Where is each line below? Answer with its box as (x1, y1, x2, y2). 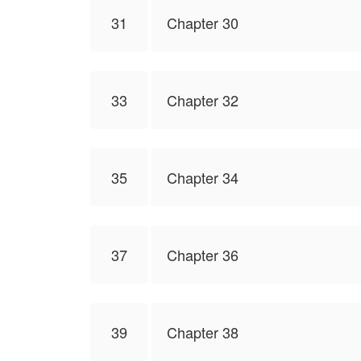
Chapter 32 (167, 89, 239, 110)
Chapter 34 (167, 167, 239, 188)
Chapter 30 (167, 12, 239, 33)
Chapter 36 (167, 244, 239, 265)
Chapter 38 (167, 322, 239, 342)
